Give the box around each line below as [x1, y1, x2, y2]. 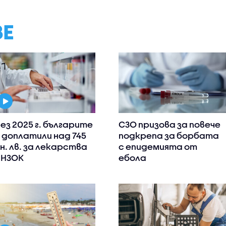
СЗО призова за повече [119, 120, 221, 130]
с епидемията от [119, 142, 198, 152]
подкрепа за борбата [119, 131, 219, 141]
